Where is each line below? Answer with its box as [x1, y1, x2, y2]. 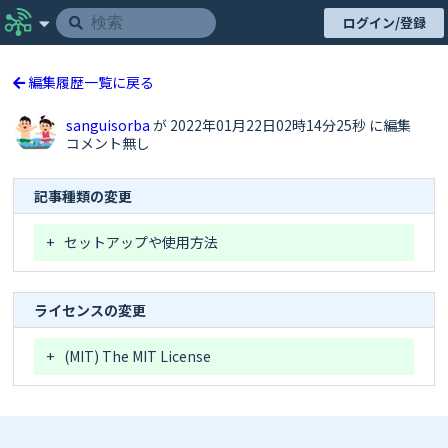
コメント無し [66, 133, 151, 153]
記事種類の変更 [34, 186, 133, 206]
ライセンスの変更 [34, 300, 147, 320]
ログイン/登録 [342, 13, 426, 32]
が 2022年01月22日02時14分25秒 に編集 [153, 115, 412, 135]
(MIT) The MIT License [64, 346, 212, 366]
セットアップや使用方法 [64, 232, 219, 252]
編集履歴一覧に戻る [25, 72, 155, 92]
